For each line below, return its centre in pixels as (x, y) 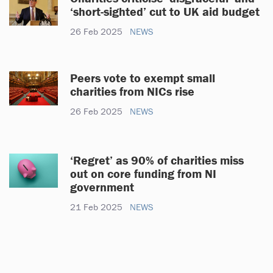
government (102, 186)
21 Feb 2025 (96, 207)
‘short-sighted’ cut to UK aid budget (166, 11)
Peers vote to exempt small (143, 77)
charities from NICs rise (132, 91)
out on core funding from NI (143, 173)
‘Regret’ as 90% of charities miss (157, 160)
